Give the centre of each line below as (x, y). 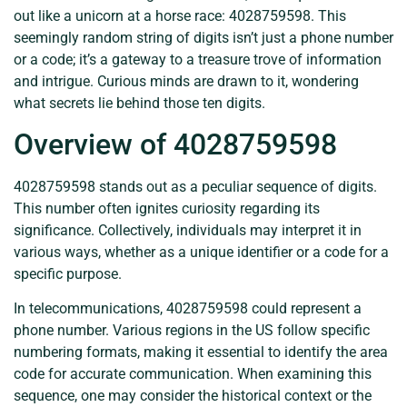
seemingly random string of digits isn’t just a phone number (203, 37)
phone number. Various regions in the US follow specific (192, 331)
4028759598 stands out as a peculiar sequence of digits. (195, 186)
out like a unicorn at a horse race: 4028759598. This (180, 15)
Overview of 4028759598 (175, 144)
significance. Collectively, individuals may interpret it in (188, 230)
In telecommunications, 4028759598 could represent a (188, 309)
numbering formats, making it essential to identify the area (201, 352)
